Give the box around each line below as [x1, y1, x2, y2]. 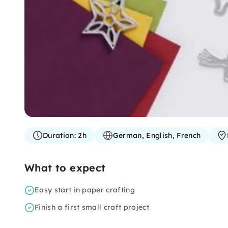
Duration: [43, 131, 76, 140]
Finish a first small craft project [35, 203, 149, 212]
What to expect [24, 161, 106, 174]
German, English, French [112, 131, 201, 140]
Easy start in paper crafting [35, 185, 135, 194]
